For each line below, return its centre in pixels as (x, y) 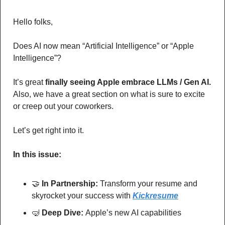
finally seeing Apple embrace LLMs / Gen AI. (128, 82)
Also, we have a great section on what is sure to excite (109, 94)
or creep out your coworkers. (64, 106)
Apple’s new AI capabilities (133, 213)
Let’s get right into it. (48, 131)
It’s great (29, 82)
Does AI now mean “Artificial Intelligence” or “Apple (103, 46)
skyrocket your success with (81, 196)
